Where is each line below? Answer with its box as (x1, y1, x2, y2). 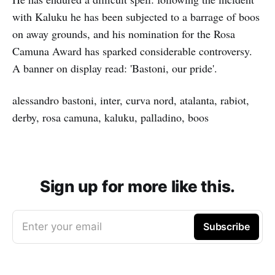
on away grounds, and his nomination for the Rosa (12, 26, 235, 41)
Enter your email (22, 220, 102, 233)
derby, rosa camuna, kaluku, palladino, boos (12, 109, 209, 125)
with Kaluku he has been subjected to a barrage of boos (12, 9, 260, 24)
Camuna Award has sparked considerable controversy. (12, 43, 252, 58)
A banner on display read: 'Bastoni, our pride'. (12, 60, 217, 76)
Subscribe (203, 220, 250, 233)
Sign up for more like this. (40, 176, 235, 196)
